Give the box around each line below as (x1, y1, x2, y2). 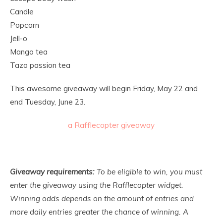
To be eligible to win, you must (97, 167, 202, 176)
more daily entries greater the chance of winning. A (10, 207, 188, 217)
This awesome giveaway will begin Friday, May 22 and (10, 84, 198, 93)
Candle (10, 7, 34, 16)
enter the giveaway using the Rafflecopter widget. (10, 180, 183, 190)
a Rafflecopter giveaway (67, 120, 155, 130)
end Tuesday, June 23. (10, 97, 85, 107)
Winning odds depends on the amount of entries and (10, 194, 194, 203)
